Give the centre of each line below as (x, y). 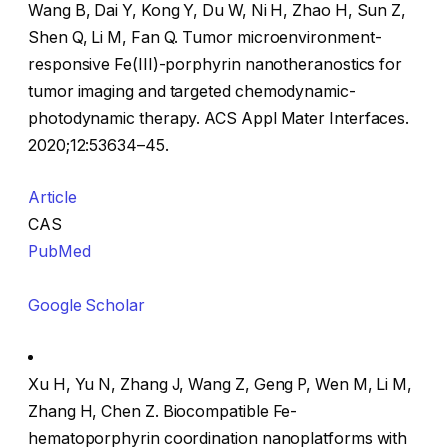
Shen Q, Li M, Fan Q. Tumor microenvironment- (205, 38)
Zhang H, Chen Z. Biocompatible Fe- (163, 411)
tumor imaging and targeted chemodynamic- (192, 92)
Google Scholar (86, 305)
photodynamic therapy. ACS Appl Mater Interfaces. (219, 119)
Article (52, 197)
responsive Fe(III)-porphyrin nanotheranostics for (215, 65)
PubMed (59, 251)
